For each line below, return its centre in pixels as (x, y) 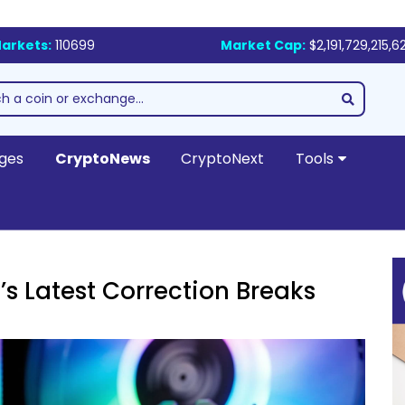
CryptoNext (222, 159)
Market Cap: (263, 45)
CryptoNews (102, 159)
